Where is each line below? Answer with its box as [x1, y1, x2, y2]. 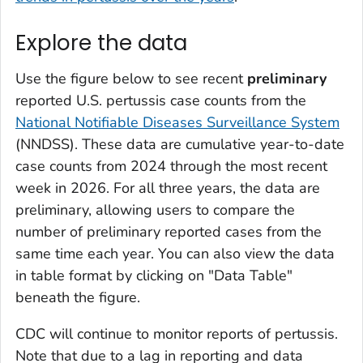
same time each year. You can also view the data [15, 243, 335, 263]
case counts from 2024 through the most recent [15, 156, 327, 176]
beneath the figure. [15, 287, 140, 307]
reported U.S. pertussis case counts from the [15, 90, 306, 110]
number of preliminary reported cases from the [15, 221, 322, 241]
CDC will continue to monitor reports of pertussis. [15, 323, 338, 344]
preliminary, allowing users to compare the [15, 199, 295, 220]
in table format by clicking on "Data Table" [15, 265, 293, 285]
